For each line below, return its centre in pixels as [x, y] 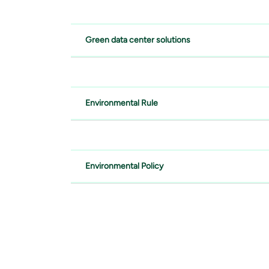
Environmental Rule [122, 103]
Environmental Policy [124, 166]
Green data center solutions [138, 40]
